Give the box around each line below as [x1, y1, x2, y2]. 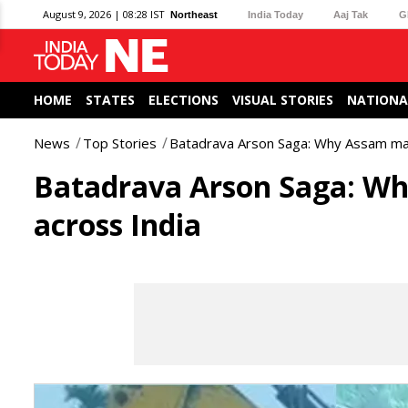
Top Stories [83, 134, 157, 152]
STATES [86, 91, 135, 108]
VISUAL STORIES [232, 91, 333, 108]
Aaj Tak [333, 8, 369, 20]
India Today [248, 8, 304, 20]
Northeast [170, 8, 218, 20]
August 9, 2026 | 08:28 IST [43, 7, 165, 21]
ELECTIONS [148, 91, 219, 108]
